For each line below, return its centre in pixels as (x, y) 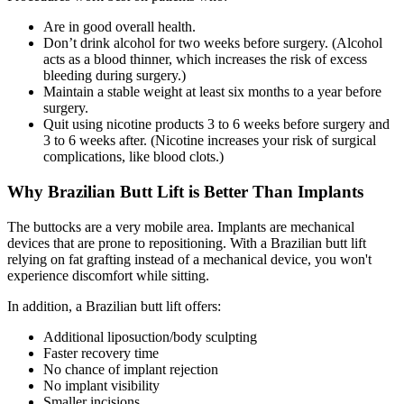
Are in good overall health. (119, 27)
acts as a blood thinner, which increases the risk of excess (205, 60)
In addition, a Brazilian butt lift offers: (114, 306)
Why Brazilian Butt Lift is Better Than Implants (185, 192)
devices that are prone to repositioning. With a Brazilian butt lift (187, 243)
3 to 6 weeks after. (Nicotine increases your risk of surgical (210, 141)
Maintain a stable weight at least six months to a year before (212, 92)
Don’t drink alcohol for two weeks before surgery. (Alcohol (213, 43)
